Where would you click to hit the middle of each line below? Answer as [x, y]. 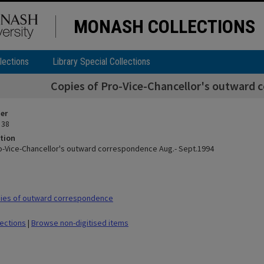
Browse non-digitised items [80, 223]
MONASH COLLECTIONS [164, 27]
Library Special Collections [101, 62]
